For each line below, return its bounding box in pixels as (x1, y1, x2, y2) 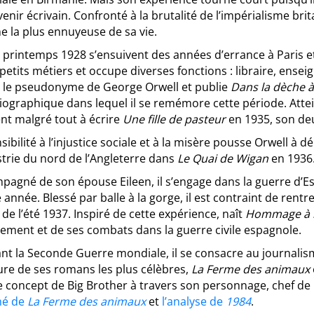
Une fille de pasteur (123, 111, 226, 127)
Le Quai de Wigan (177, 151, 268, 166)
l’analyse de (162, 294, 226, 309)
